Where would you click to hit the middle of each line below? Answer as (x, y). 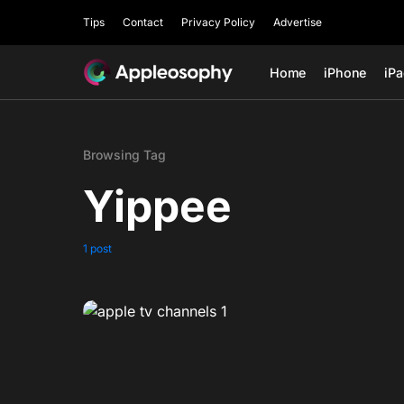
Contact (143, 22)
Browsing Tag (124, 155)
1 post (97, 248)
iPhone (345, 72)
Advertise (298, 22)
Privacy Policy (218, 22)
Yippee (157, 206)
